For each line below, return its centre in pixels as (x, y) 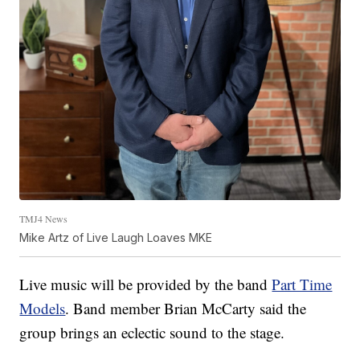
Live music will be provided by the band (146, 284)
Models (43, 309)
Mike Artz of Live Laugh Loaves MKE (116, 238)
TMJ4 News (44, 219)
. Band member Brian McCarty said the (186, 309)
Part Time (302, 284)
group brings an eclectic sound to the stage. (152, 333)
